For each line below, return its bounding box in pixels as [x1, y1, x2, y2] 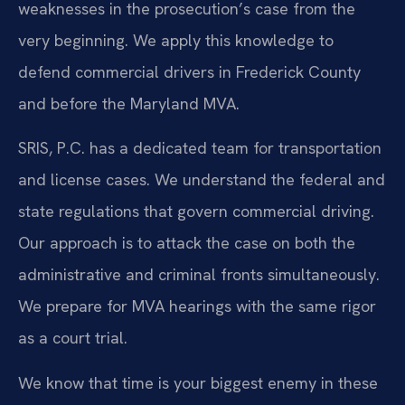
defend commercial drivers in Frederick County [18, 61, 361, 82]
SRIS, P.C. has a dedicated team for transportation [18, 137, 381, 159]
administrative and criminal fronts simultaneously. [18, 264, 380, 286]
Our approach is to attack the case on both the [18, 232, 355, 254]
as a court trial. [18, 327, 127, 349]
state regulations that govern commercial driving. [18, 201, 374, 222]
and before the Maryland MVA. [18, 92, 240, 114]
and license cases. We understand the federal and [18, 169, 385, 191]
